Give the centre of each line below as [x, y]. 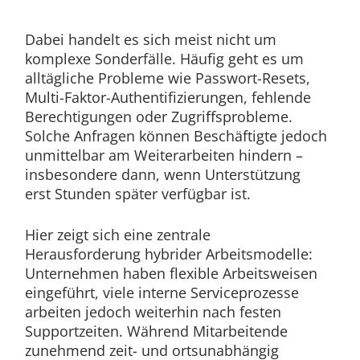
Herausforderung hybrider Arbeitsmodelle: [168, 254]
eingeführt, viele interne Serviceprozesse [162, 293]
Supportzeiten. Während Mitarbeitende [156, 331]
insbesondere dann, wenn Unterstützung [162, 175]
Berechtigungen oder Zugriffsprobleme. [158, 117]
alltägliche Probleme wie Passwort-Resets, [167, 78]
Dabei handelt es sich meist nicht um [150, 40]
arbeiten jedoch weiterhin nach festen [153, 312]
